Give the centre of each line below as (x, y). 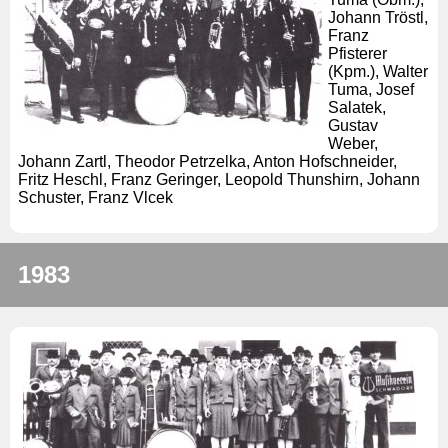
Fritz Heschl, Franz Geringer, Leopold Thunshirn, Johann (219, 179)
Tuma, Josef (371, 89)
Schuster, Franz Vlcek (95, 197)
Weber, (353, 143)
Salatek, (357, 107)
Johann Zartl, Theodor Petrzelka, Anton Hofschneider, (207, 161)
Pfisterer (357, 53)
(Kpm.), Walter (378, 71)
